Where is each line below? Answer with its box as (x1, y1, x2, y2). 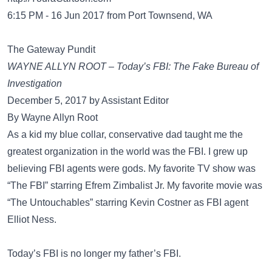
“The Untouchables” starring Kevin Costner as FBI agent (7, 197, 248, 208)
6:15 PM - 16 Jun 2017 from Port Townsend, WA (7, 10, 212, 21)
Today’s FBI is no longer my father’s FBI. (7, 248, 181, 259)
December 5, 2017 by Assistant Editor (7, 95, 169, 106)
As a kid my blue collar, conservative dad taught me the (7, 129, 243, 140)
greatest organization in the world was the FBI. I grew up (7, 146, 248, 157)
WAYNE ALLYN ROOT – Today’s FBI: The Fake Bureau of (7, 61, 259, 72)
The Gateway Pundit (7, 44, 95, 55)
